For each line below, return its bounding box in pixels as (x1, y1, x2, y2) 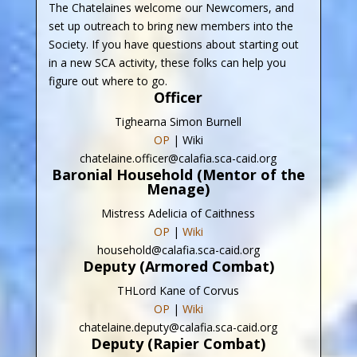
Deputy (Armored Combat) (82, 256, 274, 276)
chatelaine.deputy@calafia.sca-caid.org (79, 319, 278, 335)
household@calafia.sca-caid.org (96, 241, 260, 257)
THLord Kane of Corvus (117, 282, 240, 298)
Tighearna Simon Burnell (115, 113, 242, 129)
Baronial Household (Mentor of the (51, 164, 305, 184)
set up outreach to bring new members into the (48, 18, 293, 33)
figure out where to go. (48, 73, 167, 88)
